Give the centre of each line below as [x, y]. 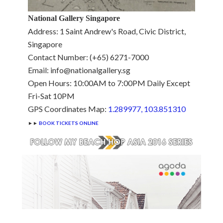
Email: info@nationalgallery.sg [79, 70]
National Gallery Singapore [74, 18]
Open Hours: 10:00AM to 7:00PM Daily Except [109, 83]
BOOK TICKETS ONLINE [69, 123]
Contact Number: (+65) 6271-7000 [88, 57]
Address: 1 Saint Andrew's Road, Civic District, [107, 31]
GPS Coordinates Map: [68, 109]
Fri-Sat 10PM [51, 96]
